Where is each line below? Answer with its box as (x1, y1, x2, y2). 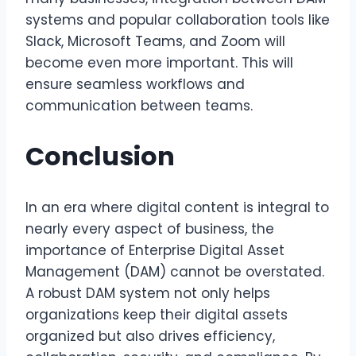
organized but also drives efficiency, (25, 327, 275, 346)
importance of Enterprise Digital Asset (25, 241, 284, 260)
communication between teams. (25, 95, 253, 115)
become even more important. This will (25, 52, 293, 72)
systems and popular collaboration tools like (25, 10, 330, 29)
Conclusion (25, 138, 175, 175)
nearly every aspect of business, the (25, 219, 274, 238)
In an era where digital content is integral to (25, 198, 329, 217)
